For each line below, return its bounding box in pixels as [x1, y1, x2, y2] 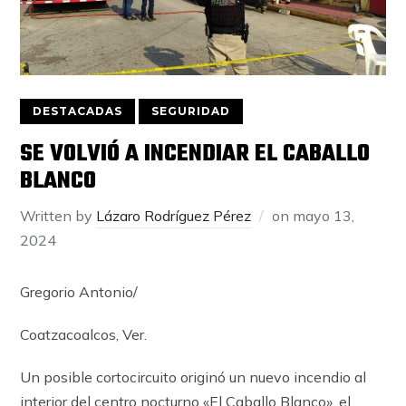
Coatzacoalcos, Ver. [20, 324, 148, 343]
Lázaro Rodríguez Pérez [96, 206, 252, 225]
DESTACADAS [33, 103, 123, 118]
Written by [20, 206, 97, 225]
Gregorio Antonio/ [20, 282, 139, 301]
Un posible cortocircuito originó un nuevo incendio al [20, 367, 367, 386]
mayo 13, [293, 206, 355, 225]
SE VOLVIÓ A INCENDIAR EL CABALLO [20, 135, 371, 172]
